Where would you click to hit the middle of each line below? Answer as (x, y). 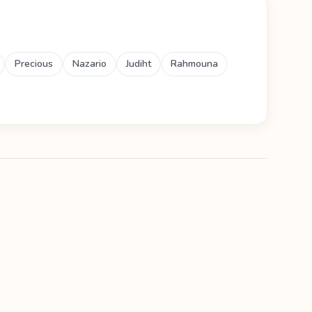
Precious (34, 64)
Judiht (139, 64)
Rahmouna (194, 64)
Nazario (89, 64)
